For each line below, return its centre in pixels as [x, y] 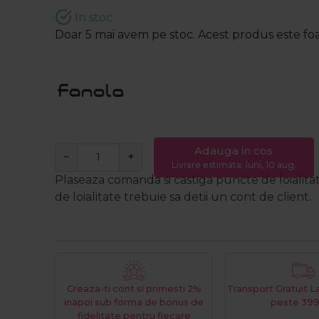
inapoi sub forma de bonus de [134, 303]
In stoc [92, 18]
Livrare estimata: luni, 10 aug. [234, 165]
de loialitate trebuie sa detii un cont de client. [183, 197]
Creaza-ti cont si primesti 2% [134, 289]
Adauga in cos [234, 151]
